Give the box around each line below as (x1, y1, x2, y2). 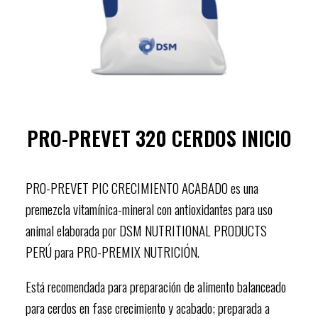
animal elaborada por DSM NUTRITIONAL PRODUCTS (26, 219, 267, 240)
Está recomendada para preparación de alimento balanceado (26, 275, 286, 296)
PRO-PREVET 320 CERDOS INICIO (26, 123, 292, 153)
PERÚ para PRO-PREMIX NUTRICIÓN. (26, 241, 199, 261)
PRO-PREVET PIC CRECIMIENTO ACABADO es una (26, 177, 258, 197)
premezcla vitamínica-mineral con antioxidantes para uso (26, 198, 273, 219)
